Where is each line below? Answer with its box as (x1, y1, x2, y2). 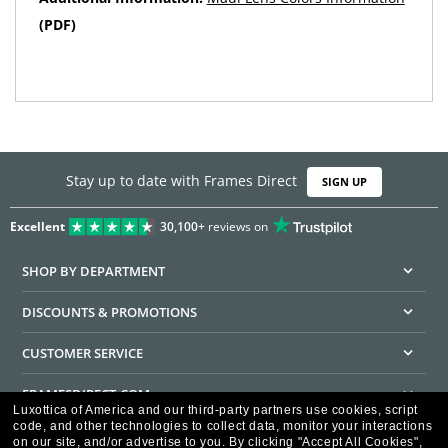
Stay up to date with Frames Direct (65, 171, 297, 191)
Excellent (10, 217, 65, 235)
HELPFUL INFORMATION (22, 425, 173, 444)
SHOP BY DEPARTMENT (22, 261, 166, 280)
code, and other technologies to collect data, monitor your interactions (13, 419, 433, 433)
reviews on (204, 217, 268, 235)
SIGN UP (322, 174, 367, 190)
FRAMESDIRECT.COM (22, 384, 151, 403)
